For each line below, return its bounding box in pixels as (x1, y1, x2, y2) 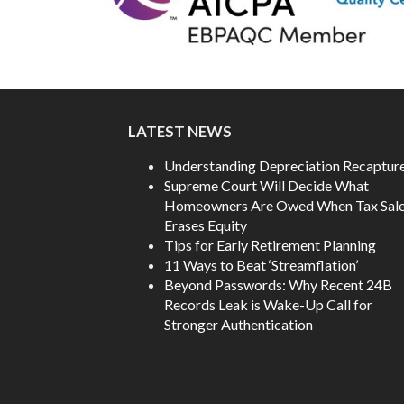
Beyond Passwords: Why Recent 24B (164, 276, 392, 293)
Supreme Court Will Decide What (164, 177, 369, 194)
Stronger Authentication (164, 316, 313, 333)
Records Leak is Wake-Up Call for (164, 296, 372, 313)
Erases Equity (164, 216, 247, 234)
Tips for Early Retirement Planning (164, 236, 376, 253)
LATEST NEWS (128, 122, 232, 142)
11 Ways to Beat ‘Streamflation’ (164, 256, 358, 273)
